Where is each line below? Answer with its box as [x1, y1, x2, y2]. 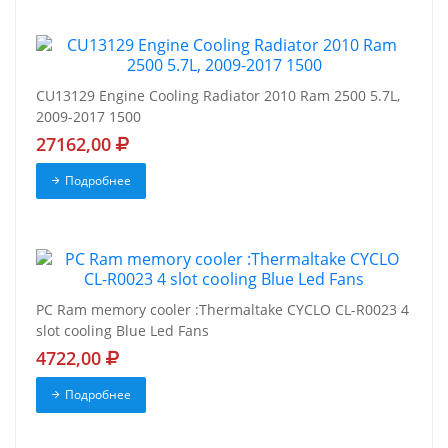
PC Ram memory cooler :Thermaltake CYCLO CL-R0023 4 [36, 299, 409, 319]
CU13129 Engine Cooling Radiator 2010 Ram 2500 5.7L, [36, 85, 400, 105]
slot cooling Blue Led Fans [36, 320, 209, 340]
